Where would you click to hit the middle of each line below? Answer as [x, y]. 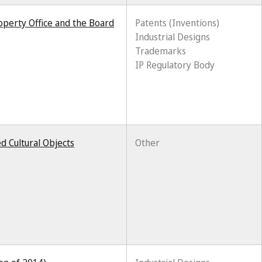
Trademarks [161, 51]
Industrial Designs [173, 37]
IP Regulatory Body [175, 65]
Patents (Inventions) [177, 23]
